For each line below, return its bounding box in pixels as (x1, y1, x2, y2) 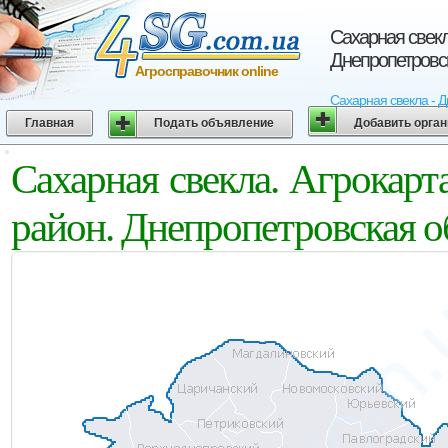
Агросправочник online (135, 63, 278, 79)
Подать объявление (154, 116, 275, 130)
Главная (25, 116, 74, 130)
